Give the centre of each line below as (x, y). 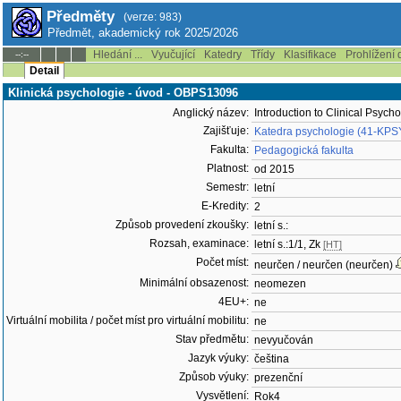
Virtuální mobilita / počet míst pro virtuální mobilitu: (128, 320)
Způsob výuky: (214, 377)
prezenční (278, 378)
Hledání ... (118, 55)
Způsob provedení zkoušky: (182, 225)
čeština (272, 359)
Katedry (223, 55)
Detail (44, 71)
